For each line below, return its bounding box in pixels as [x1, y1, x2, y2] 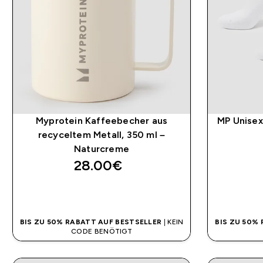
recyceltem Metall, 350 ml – [38, 130, 166, 140]
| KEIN [161, 218, 184, 227]
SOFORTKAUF [70, 188, 133, 199]
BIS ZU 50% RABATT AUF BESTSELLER [19, 218, 162, 227]
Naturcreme [74, 144, 130, 154]
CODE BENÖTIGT [71, 227, 133, 236]
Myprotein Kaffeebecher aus [35, 116, 168, 126]
